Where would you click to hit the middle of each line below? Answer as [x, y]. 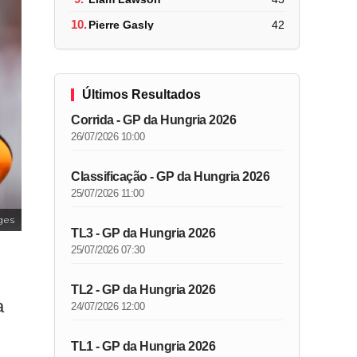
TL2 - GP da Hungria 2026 [143, 290]
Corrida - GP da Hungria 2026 [154, 120]
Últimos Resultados [142, 94]
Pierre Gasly [122, 24]
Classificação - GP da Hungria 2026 [171, 177]
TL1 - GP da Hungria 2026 [143, 346]
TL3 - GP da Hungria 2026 [143, 233]
